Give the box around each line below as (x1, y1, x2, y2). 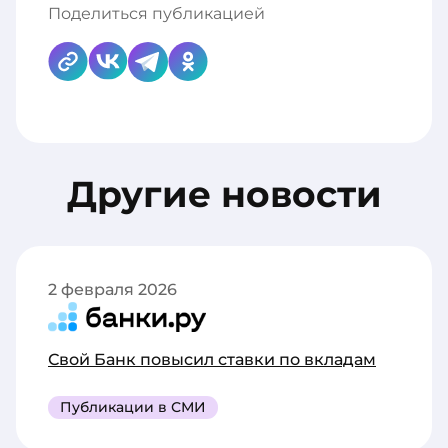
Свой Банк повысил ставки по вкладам (48, 350, 376, 370)
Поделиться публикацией (48, 4, 265, 23)
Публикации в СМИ (60, 398, 206, 417)
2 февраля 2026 (48, 280, 177, 300)
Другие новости (66, 172, 382, 217)
